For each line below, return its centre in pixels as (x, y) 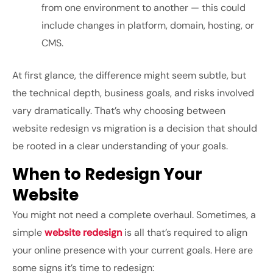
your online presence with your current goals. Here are (133, 250)
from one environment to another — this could (144, 8)
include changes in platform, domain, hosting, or (148, 26)
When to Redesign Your (107, 175)
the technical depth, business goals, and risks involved (133, 93)
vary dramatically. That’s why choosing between (119, 111)
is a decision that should (202, 129)
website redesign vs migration (79, 129)
